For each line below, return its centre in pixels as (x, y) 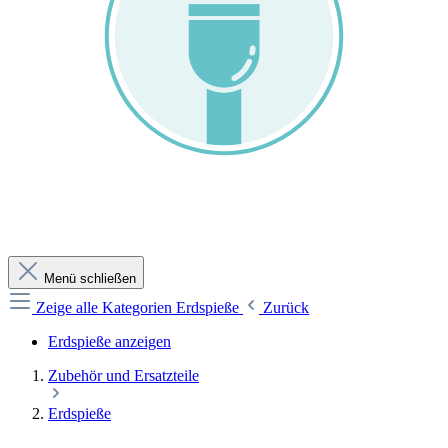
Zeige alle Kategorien (106, 307)
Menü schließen (88, 278)
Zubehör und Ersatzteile (123, 375)
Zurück (286, 307)
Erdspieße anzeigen (109, 341)
